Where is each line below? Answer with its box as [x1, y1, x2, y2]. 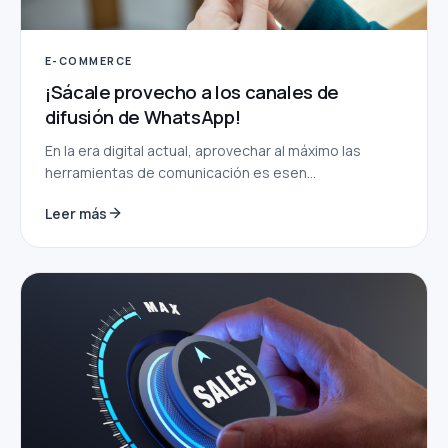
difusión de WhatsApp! [45, 103, 241, 130]
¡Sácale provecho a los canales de [45, 78, 339, 105]
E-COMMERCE [45, 53, 133, 68]
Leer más [45, 203, 107, 223]
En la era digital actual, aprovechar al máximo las [45, 140, 361, 160]
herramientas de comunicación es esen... [45, 162, 316, 182]
